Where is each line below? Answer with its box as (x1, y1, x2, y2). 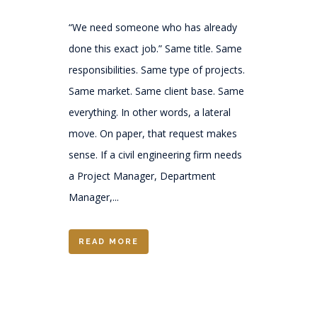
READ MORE (79, 237, 139, 246)
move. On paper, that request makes (69, 127, 237, 140)
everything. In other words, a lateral (69, 105, 231, 119)
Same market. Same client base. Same (69, 84, 244, 98)
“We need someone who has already (69, 21, 237, 34)
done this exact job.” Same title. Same (69, 42, 242, 55)
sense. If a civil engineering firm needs (69, 148, 242, 161)
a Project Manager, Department (69, 169, 216, 183)
